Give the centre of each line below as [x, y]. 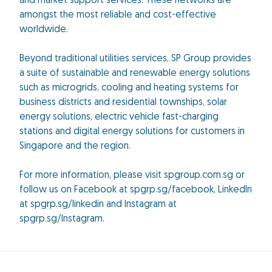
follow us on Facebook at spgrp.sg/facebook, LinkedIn [136, 190]
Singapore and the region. [76, 147]
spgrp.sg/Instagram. [62, 219]
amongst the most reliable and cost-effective [118, 15]
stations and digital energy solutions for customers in [132, 132]
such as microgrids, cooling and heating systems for [129, 88]
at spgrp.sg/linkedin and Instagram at [98, 205]
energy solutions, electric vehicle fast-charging [119, 117]
